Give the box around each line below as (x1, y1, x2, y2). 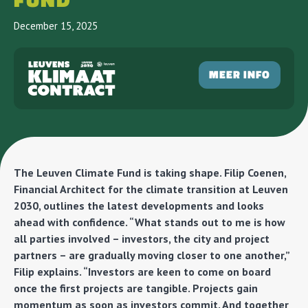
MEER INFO (209, 67, 270, 82)
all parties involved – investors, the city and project (14, 232, 269, 245)
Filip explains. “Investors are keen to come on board (14, 265, 271, 278)
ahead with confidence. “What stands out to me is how (14, 215, 285, 229)
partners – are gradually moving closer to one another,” (14, 248, 289, 262)
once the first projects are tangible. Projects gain (14, 281, 258, 295)
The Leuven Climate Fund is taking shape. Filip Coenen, (14, 166, 286, 179)
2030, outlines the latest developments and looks (14, 199, 264, 212)
